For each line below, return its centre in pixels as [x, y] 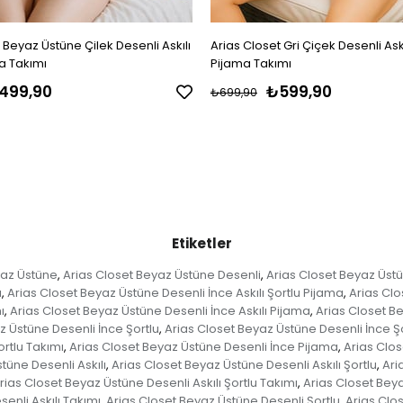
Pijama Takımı [251, 63]
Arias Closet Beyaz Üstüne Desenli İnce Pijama [203, 346]
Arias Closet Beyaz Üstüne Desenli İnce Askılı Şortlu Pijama [175, 292]
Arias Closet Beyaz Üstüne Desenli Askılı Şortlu [244, 364]
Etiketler [201, 243]
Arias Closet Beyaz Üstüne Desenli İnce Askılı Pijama [160, 310]
